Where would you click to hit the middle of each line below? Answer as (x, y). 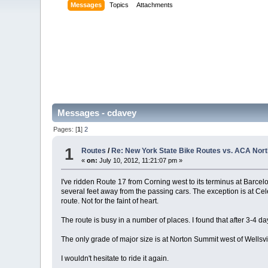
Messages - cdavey (97, 113)
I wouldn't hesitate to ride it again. (115, 259)
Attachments (155, 5)
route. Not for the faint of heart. (110, 201)
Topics (119, 5)
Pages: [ (66, 129)
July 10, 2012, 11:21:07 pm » (140, 161)
